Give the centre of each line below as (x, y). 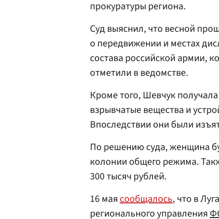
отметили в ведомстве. (139, 73)
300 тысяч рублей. (128, 176)
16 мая (105, 199)
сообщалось (146, 199)
